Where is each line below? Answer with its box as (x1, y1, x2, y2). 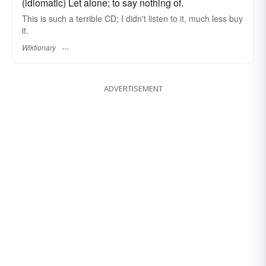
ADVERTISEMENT (103, 83, 163, 94)
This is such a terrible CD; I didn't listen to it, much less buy (22, 12, 243, 25)
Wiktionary (22, 42, 56, 52)
